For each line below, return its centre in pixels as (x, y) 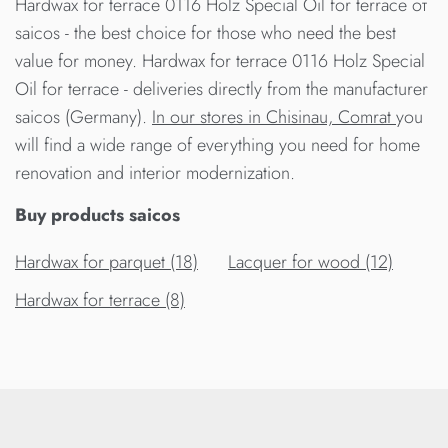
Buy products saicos (97, 215)
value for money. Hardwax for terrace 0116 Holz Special (220, 61)
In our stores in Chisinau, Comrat (274, 117)
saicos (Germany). (83, 117)
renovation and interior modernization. (155, 173)
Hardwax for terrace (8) (100, 300)
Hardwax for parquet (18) (106, 262)
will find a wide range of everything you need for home (217, 145)
